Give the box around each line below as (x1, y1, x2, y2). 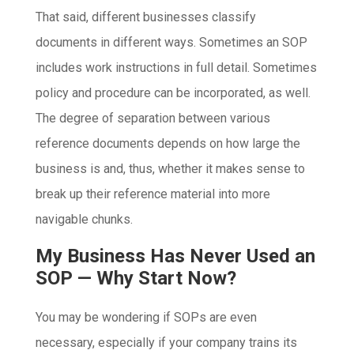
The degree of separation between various (35, 111, 270, 126)
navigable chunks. (35, 212, 133, 228)
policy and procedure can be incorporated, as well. (35, 85, 311, 101)
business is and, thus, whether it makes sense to (35, 161, 305, 177)
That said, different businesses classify (35, 9, 256, 25)
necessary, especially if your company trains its (35, 335, 297, 351)
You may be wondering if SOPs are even (35, 310, 257, 326)
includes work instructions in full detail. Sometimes (35, 60, 317, 76)
